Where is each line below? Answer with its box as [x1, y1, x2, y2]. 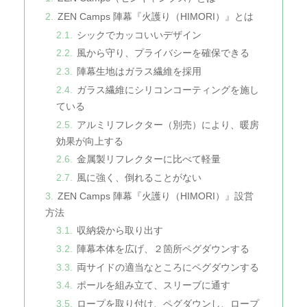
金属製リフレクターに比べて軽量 [76, 154, 221, 165]
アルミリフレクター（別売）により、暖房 [76, 119, 259, 130]
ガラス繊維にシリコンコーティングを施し [76, 84, 259, 95]
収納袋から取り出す [76, 225, 163, 236]
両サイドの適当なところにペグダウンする [76, 262, 259, 273]
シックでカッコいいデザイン [76, 29, 201, 40]
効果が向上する [56, 136, 123, 147]
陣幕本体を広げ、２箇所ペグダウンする [76, 243, 249, 254]
